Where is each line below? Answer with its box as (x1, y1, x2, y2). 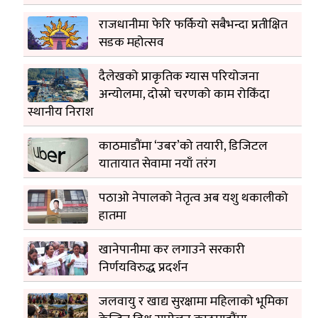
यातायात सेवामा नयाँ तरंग (99, 153, 216, 175)
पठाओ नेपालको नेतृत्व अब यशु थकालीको (99, 187, 289, 209)
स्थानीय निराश (28, 102, 94, 124)
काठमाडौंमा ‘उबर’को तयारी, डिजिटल (99, 136, 268, 158)
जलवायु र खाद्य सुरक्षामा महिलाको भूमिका (99, 291, 289, 313)
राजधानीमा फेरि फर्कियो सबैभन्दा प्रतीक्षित (99, 14, 288, 36)
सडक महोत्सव (99, 32, 165, 54)
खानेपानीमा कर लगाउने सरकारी (99, 239, 246, 261)
